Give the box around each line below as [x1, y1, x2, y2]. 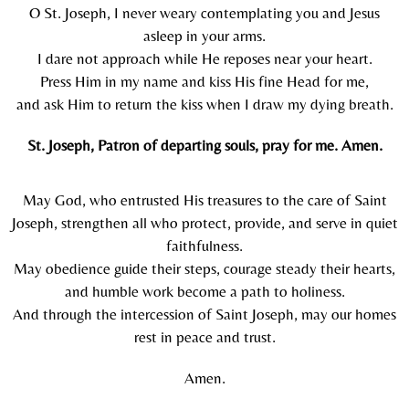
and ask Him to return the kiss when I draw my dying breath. [16, 95, 393, 114]
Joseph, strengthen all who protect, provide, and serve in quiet [11, 214, 398, 233]
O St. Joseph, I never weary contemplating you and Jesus [29, 4, 380, 23]
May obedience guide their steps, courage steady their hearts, [14, 259, 395, 278]
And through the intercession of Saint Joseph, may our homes [13, 305, 396, 324]
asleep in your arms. [143, 26, 266, 46]
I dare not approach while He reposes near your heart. [37, 49, 372, 68]
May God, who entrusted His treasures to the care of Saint [22, 191, 387, 210]
